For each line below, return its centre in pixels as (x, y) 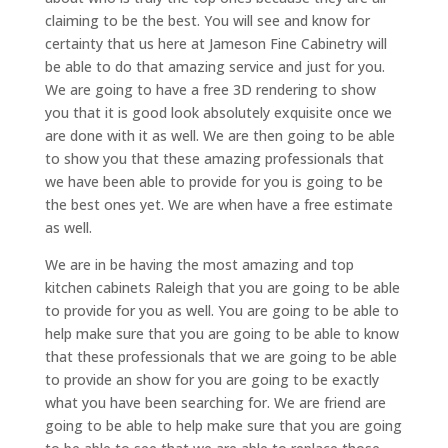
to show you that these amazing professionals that (214, 158)
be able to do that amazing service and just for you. (214, 66)
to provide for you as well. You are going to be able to (221, 310)
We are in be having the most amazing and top (199, 264)
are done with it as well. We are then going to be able (219, 135)
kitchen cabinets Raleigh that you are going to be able (222, 287)
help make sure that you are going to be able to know (221, 333)
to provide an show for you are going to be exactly (211, 379)
